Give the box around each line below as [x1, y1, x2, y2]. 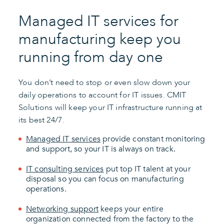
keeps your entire [98, 203, 163, 214]
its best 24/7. [18, 114, 64, 125]
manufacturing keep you [18, 29, 181, 49]
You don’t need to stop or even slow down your [18, 77, 190, 88]
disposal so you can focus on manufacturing [26, 173, 184, 184]
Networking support [26, 203, 98, 214]
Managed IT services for [18, 11, 178, 31]
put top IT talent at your [103, 163, 190, 174]
